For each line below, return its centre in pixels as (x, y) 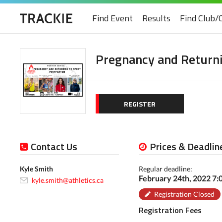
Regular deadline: (166, 169)
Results (156, 18)
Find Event (112, 18)
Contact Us (54, 146)
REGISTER (140, 104)
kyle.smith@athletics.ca (68, 180)
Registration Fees (170, 210)
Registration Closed (184, 194)
